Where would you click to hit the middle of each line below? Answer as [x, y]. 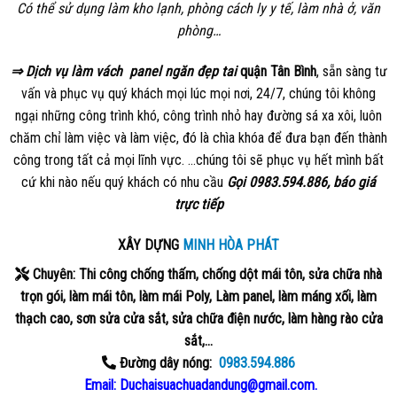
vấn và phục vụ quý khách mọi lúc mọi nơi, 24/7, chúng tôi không [198, 93]
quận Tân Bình [278, 71]
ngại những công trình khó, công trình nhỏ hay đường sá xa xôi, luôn [198, 115]
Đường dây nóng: [167, 362]
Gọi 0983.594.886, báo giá [301, 182]
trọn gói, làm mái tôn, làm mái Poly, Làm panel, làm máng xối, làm [198, 296]
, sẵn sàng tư [351, 71]
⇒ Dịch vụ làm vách [68, 71]
